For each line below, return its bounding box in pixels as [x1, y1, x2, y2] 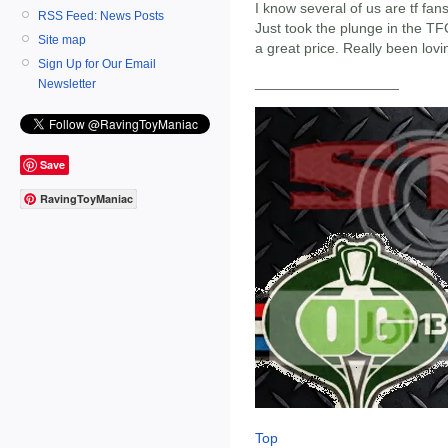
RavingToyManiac [40, 191, 133, 207]
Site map [38, 32, 86, 47]
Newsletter [38, 76, 96, 91]
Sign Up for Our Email [38, 56, 156, 71]
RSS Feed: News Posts [38, 8, 164, 23]
